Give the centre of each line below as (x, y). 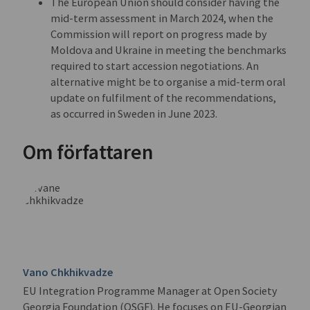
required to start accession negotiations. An (155, 66)
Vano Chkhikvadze (69, 272)
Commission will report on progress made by (159, 34)
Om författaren (89, 152)
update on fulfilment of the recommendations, (164, 98)
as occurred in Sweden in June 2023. (134, 114)
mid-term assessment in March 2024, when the (162, 18)
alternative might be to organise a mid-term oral (168, 82)
